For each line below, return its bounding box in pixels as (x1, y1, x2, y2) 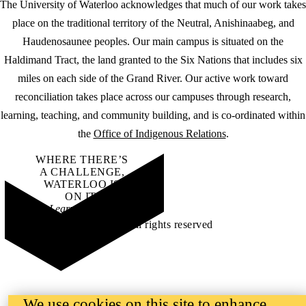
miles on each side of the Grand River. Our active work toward (18, 72, 288, 85)
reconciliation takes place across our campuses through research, (15, 91, 291, 103)
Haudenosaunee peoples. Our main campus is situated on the (23, 36, 283, 48)
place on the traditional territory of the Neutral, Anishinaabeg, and (12, 17, 294, 29)
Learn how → (48, 203, 115, 215)
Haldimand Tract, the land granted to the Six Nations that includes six (3, 54, 303, 66)
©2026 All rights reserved (93, 219, 213, 231)
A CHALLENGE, (40, 166, 124, 178)
